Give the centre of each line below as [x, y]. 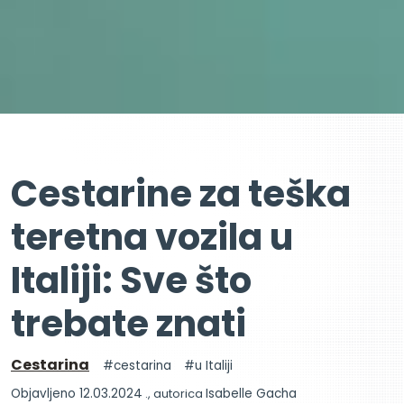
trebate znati [129, 323]
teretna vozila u [152, 237]
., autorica [174, 393]
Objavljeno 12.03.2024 [77, 393]
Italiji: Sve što [131, 280]
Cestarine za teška [181, 193]
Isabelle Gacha [251, 393]
